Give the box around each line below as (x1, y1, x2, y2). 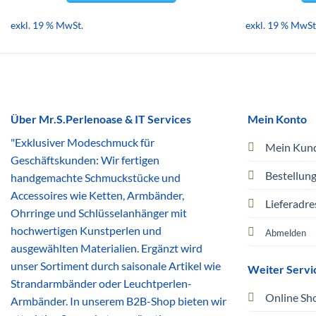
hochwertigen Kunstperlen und (11, 223, 162, 237)
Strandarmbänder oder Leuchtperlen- (11, 276, 192, 290)
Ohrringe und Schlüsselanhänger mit (11, 205, 187, 219)
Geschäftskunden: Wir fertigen (11, 152, 159, 166)
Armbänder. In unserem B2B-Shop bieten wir (11, 293, 226, 308)
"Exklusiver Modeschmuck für (11, 135, 154, 149)
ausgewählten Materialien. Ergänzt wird (11, 241, 202, 255)
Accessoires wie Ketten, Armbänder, (11, 188, 184, 202)
